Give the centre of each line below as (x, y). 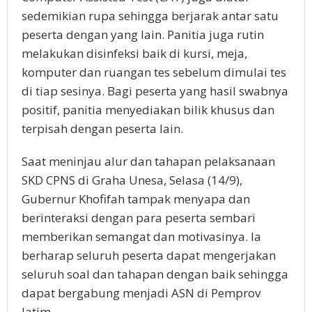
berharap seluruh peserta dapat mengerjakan (149, 256)
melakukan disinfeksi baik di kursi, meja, (134, 54)
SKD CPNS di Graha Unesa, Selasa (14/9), (132, 180)
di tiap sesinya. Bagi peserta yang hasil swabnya (155, 91)
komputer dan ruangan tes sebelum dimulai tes (154, 72)
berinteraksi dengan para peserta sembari (139, 218)
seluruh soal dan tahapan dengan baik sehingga (155, 274)
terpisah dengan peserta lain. (104, 129)
